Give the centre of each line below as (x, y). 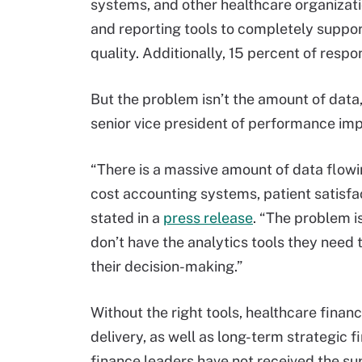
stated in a (127, 218)
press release (208, 218)
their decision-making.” (166, 266)
